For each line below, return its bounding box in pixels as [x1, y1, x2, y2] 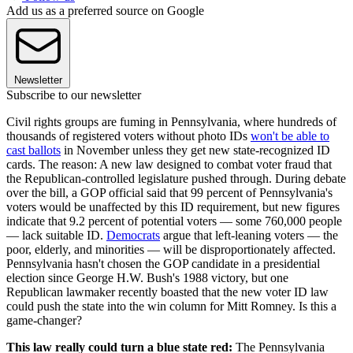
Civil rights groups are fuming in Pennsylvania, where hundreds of [6, 114, 336, 128]
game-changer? [6, 313, 82, 327]
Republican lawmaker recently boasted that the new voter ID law [6, 284, 329, 299]
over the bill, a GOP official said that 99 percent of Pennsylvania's [6, 185, 333, 199]
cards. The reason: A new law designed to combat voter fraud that [6, 157, 332, 171]
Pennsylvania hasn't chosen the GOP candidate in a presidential [6, 256, 320, 270]
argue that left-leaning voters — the [160, 228, 338, 242]
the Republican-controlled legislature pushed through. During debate [6, 171, 346, 185]
